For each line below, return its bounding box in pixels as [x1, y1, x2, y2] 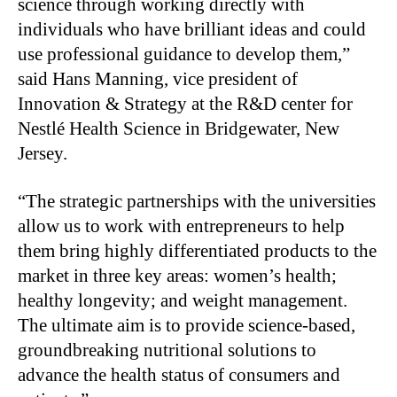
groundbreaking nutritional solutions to [18, 339, 316, 362]
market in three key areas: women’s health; [18, 265, 337, 287]
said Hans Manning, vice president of [18, 68, 298, 90]
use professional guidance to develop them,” [18, 43, 350, 66]
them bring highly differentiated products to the [18, 240, 377, 262]
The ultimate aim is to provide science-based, [18, 315, 355, 337]
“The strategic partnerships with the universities [18, 191, 376, 213]
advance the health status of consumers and [18, 364, 340, 386]
